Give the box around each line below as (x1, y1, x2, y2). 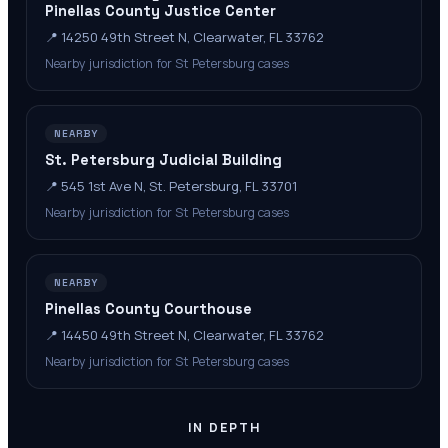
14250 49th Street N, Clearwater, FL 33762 (61, 28, 324, 46)
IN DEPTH (187, 419, 261, 436)
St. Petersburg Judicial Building (45, 151, 282, 169)
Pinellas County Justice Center (45, 2, 276, 20)
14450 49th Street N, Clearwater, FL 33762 (61, 326, 324, 344)
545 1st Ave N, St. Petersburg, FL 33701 (61, 177, 297, 195)
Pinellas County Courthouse (45, 300, 252, 318)
